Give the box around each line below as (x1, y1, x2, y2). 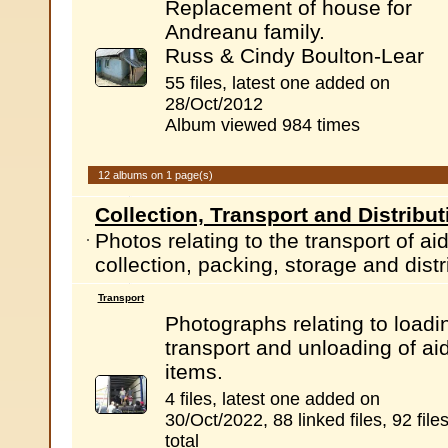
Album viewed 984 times (164, 115, 360, 135)
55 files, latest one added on (164, 73, 390, 93)
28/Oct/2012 (164, 94, 263, 114)
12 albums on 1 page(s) (97, 169, 213, 181)
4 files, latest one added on (164, 389, 380, 409)
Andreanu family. (164, 20, 325, 43)
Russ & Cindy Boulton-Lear (164, 44, 424, 67)
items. (164, 360, 223, 383)
